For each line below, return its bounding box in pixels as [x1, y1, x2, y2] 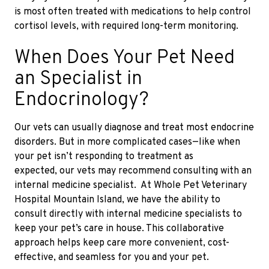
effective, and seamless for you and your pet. [14, 251, 209, 264]
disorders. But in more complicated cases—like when [14, 136, 240, 148]
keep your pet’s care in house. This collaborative [14, 222, 224, 235]
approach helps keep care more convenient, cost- [14, 237, 229, 249]
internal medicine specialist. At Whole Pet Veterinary [14, 179, 247, 192]
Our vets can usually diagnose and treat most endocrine [14, 121, 254, 134]
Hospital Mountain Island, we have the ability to [14, 193, 220, 206]
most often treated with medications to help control [21, 5, 251, 18]
